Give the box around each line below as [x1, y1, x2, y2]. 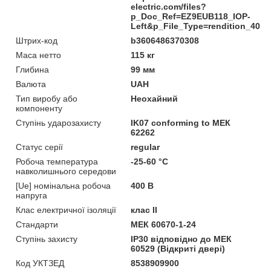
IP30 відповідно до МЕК [131, 233, 232, 244]
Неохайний [131, 93, 178, 103]
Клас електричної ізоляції [16, 204, 116, 215]
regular [131, 142, 160, 152]
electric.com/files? [131, 1, 207, 11]
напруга [16, 190, 47, 200]
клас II [131, 204, 158, 215]
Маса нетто [16, 50, 61, 60]
